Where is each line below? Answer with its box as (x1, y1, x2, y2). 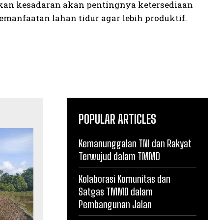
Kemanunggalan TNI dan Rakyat (79, 137, 192, 149)
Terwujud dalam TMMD (79, 150, 160, 162)
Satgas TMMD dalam (79, 186, 153, 197)
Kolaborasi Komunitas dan (79, 173, 170, 185)
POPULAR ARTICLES (79, 112, 156, 126)
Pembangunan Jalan (79, 198, 152, 210)
